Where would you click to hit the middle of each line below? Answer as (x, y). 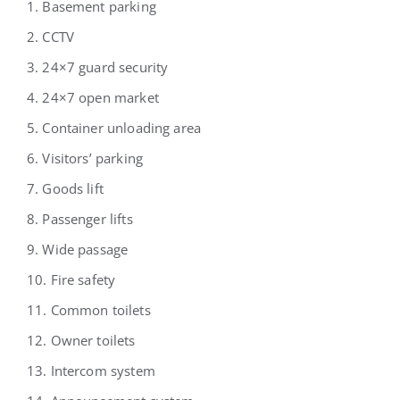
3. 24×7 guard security (97, 67)
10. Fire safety (71, 279)
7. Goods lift (65, 188)
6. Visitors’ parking (84, 158)
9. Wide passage (77, 249)
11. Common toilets (88, 309)
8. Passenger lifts (79, 218)
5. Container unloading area (114, 127)
